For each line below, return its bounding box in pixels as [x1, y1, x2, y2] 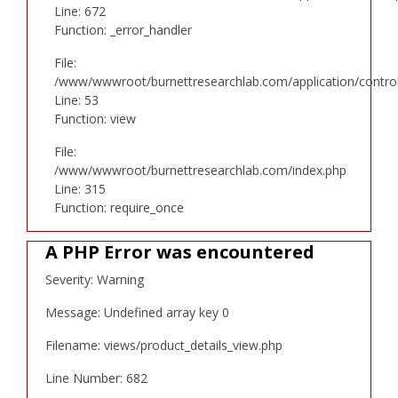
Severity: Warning [45, 270, 144, 288]
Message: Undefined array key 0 [45, 303, 229, 321]
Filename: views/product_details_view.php [45, 336, 283, 354]
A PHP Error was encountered [45, 239, 314, 264]
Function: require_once [54, 198, 184, 216]
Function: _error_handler [54, 20, 192, 38]
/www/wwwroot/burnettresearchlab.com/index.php [54, 161, 346, 179]
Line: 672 [54, 2, 106, 20]
